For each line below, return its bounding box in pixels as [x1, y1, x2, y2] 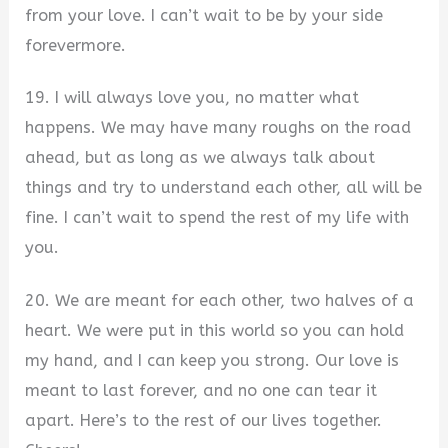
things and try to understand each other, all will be [25, 178, 423, 198]
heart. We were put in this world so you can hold [25, 320, 405, 340]
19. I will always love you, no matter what [25, 88, 360, 108]
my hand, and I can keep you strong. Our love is [25, 350, 400, 370]
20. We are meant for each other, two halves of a [25, 290, 415, 310]
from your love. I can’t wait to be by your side [25, 5, 384, 25]
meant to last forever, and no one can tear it [25, 380, 378, 400]
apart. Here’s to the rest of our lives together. [25, 410, 383, 430]
